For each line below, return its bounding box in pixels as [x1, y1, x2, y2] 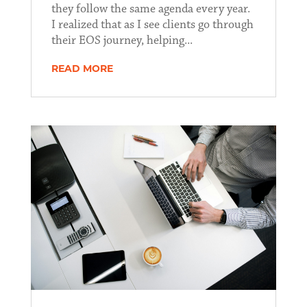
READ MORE [51, 64, 113, 75]
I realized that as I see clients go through [51, 16, 254, 32]
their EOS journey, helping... [51, 32, 193, 48]
